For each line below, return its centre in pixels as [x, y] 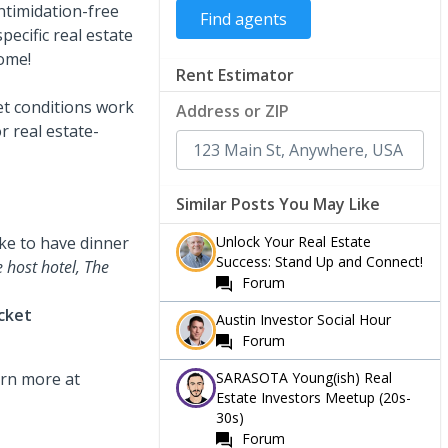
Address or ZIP [232, 110]
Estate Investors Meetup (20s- [313, 397]
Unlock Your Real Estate [293, 241]
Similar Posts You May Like [278, 203]
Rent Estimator [235, 74]
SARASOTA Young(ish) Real [304, 377]
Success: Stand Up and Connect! [319, 261]
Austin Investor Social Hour [303, 319]
